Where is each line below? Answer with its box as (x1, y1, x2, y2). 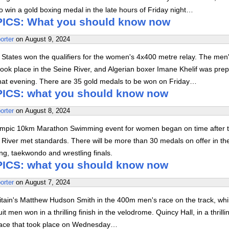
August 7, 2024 (25, 178, 70, 186)
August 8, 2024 (25, 107, 70, 114)
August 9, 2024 (25, 35, 70, 43)
